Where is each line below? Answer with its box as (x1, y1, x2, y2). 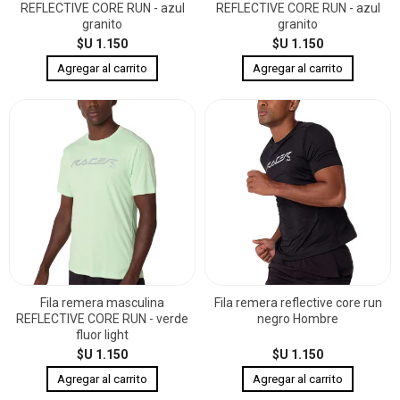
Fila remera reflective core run (213, 295, 382, 310)
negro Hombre (257, 311, 338, 326)
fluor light (76, 327, 129, 342)
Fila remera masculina (40, 295, 164, 310)
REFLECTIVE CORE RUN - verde (16, 311, 188, 326)
